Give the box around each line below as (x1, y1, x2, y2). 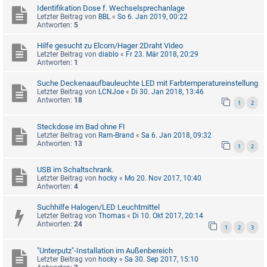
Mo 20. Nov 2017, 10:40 (125, 174, 201, 183)
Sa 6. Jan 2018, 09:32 (141, 131, 212, 139)
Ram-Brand (98, 131, 134, 139)
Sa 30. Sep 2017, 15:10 (125, 255, 198, 264)
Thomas (98, 212, 125, 221)
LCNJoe (98, 87, 124, 96)
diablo (98, 49, 119, 58)
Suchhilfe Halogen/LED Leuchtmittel (37, 203, 160, 212)
